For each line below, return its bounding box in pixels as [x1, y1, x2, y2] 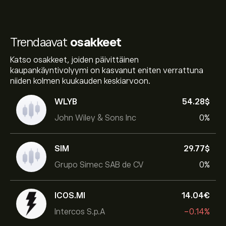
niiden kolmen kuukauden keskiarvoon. [10, 77, 150, 86]
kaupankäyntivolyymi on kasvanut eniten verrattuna [10, 66, 203, 75]
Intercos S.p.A [54, 207, 105, 216]
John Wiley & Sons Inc [54, 113, 136, 123]
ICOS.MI [54, 191, 85, 200]
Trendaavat [10, 35, 70, 49]
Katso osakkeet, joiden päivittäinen [10, 55, 139, 65]
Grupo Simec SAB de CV [54, 160, 144, 169]
